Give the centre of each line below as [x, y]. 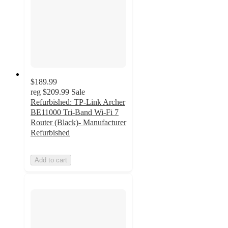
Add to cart [51, 160]
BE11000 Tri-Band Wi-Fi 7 [75, 112]
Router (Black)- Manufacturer [78, 123]
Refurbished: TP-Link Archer [78, 102]
